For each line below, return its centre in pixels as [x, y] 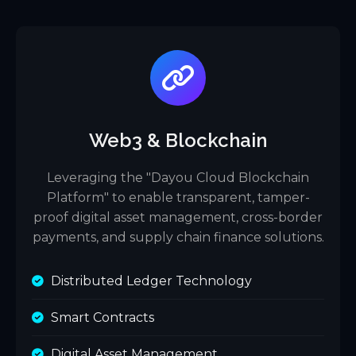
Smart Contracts [103, 317]
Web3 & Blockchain [178, 140]
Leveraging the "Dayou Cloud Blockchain [178, 178]
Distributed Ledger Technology [151, 281]
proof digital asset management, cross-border [178, 217]
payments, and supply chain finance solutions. [178, 237]
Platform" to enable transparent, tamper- [178, 197]
